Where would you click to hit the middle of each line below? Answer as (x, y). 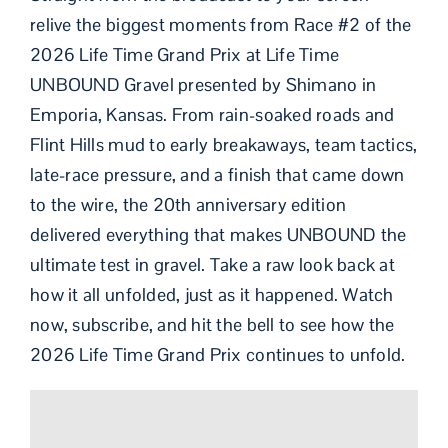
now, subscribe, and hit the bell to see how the (212, 324)
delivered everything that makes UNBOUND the (218, 234)
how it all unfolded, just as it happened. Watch (212, 294)
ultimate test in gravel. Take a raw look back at (212, 264)
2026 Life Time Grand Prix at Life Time (185, 54)
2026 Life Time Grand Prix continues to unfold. (218, 354)
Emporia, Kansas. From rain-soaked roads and (212, 114)
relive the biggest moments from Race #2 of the (221, 24)
